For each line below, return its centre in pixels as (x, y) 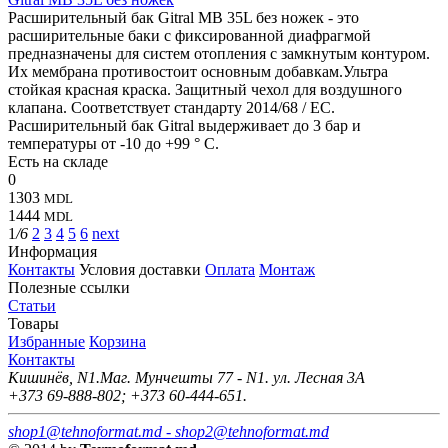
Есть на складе (58, 161)
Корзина (117, 341)
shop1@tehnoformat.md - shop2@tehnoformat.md (168, 431)
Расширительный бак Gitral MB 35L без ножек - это (183, 17)
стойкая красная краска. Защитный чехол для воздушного (205, 89)
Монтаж (287, 269)
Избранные (46, 341)
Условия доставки (140, 269)
